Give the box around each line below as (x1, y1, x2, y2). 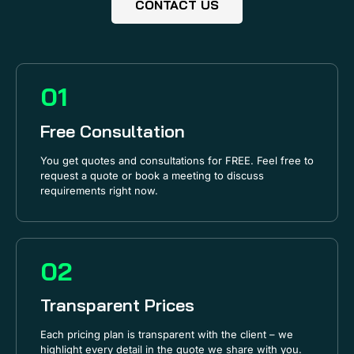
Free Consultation (40, 119, 185, 142)
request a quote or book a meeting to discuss (40, 168, 264, 182)
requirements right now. (40, 183, 158, 197)
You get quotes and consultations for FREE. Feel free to (40, 153, 314, 167)
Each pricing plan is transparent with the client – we (40, 328, 293, 341)
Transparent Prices (40, 294, 194, 317)
